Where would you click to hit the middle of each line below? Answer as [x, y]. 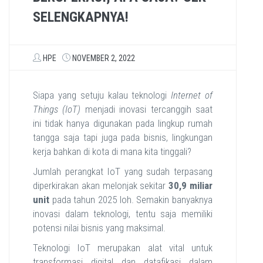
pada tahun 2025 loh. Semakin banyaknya [131, 200]
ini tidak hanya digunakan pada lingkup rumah [123, 123]
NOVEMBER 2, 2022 [104, 58]
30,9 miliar [191, 186]
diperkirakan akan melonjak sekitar [101, 186]
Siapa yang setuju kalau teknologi [102, 95]
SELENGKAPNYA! [81, 17]
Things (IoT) [57, 109]
